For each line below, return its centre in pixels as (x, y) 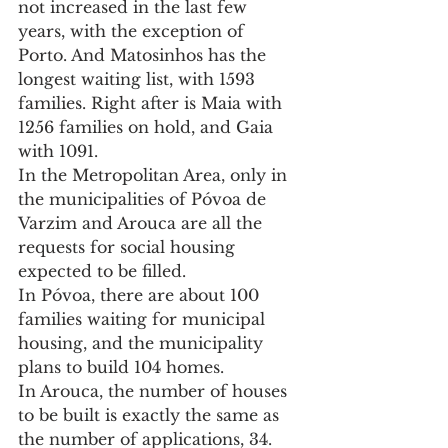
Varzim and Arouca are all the (142, 223)
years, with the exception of (133, 31)
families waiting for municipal (144, 319)
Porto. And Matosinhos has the (144, 55)
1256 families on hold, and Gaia (148, 127)
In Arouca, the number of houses (155, 391)
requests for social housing (129, 247)
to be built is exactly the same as (151, 415)
